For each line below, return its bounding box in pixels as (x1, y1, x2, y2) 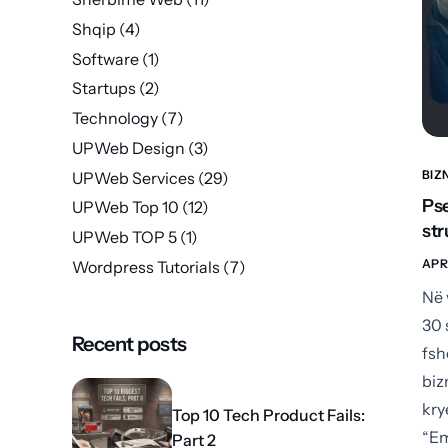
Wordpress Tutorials (72, 257, 220, 278)
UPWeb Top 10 (72, 197, 179, 218)
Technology (72, 108, 158, 129)
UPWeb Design (72, 137, 185, 158)
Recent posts (72, 332, 187, 357)
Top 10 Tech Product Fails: (172, 405, 365, 426)
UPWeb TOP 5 (72, 227, 177, 248)
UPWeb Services (72, 167, 195, 188)
